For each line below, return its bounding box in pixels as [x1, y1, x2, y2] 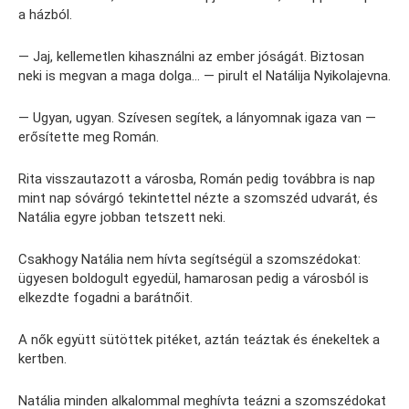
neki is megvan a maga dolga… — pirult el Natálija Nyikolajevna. [18, 67, 391, 84]
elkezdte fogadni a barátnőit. [18, 288, 193, 306]
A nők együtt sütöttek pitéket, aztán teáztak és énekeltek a [18, 330, 380, 348]
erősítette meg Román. [18, 128, 159, 145]
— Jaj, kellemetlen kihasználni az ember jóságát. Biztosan [18, 47, 364, 65]
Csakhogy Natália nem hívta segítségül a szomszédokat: [18, 250, 361, 267]
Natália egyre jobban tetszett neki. [18, 208, 225, 225]
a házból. [18, 5, 72, 23]
